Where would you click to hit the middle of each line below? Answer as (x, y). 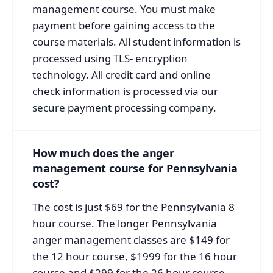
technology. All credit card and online (122, 74)
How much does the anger (103, 153)
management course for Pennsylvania (135, 168)
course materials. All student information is (136, 41)
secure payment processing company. (124, 107)
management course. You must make (124, 9)
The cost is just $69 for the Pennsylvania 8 (133, 207)
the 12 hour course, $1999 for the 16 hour (135, 256)
